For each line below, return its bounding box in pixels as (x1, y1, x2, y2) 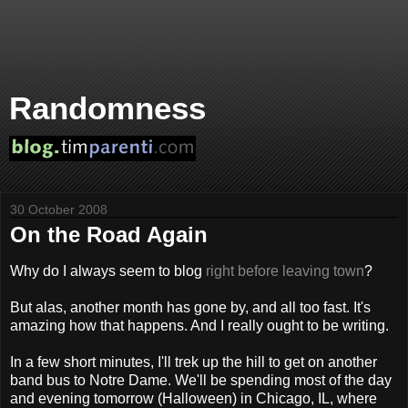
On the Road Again (10, 222, 208, 247)
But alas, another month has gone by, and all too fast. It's (10, 299, 371, 315)
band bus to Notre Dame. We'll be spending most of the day (10, 372, 392, 388)
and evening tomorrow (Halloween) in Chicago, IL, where (10, 390, 377, 406)
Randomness (9, 91, 206, 126)
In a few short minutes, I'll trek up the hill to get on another (10, 353, 377, 370)
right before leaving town (206, 262, 364, 279)
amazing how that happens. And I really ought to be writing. (10, 317, 389, 333)
